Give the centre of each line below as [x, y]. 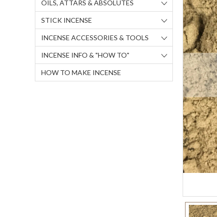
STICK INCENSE [67, 20]
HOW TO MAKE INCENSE [81, 72]
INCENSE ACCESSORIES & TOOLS [95, 38]
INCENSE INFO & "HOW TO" [85, 55]
